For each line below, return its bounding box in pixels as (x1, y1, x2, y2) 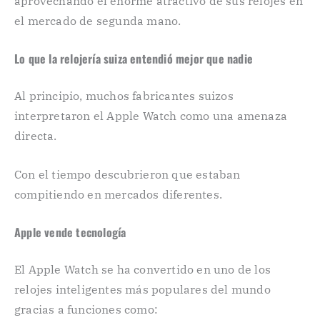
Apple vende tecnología (14, 224, 126, 241)
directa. (14, 129, 57, 144)
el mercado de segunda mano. (14, 13, 181, 28)
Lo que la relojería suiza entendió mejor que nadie (14, 50, 253, 68)
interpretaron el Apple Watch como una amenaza (14, 109, 288, 124)
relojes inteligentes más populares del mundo (14, 282, 271, 297)
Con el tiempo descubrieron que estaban (14, 166, 241, 181)
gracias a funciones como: (14, 302, 158, 317)
